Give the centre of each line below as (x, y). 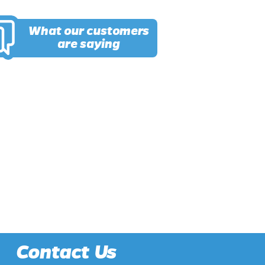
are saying (88, 44)
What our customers (88, 31)
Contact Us (66, 252)
